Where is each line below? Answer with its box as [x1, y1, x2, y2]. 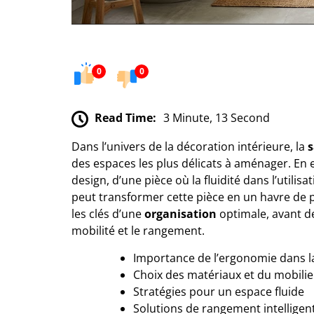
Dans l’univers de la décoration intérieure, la [71, 138, 308, 154]
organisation [144, 205, 217, 221]
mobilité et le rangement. [71, 222, 205, 238]
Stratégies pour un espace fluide [133, 283, 304, 299]
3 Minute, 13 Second [163, 109, 270, 125]
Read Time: [95, 109, 156, 125]
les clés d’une [71, 205, 144, 221]
